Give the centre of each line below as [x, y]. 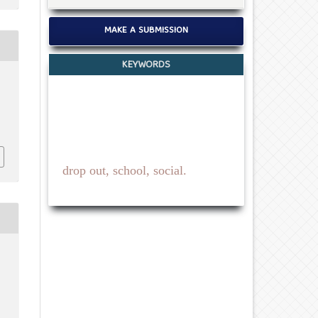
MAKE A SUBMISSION [146, 31]
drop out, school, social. [124, 171]
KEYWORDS [146, 65]
